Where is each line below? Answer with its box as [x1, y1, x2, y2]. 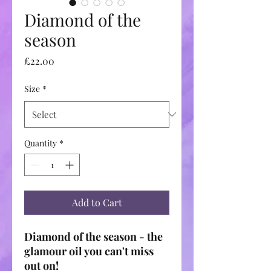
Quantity [24, 137, 57, 149]
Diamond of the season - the [24, 229, 163, 244]
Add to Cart [71, 196, 122, 209]
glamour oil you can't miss [24, 244, 154, 258]
